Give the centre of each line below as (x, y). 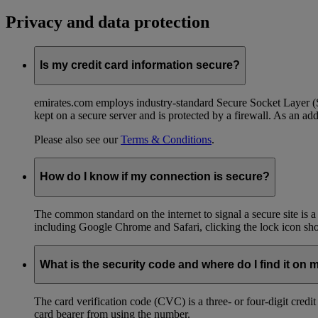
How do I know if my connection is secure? (155, 177)
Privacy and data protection (108, 22)
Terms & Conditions (166, 139)
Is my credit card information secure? (140, 65)
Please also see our (77, 139)
